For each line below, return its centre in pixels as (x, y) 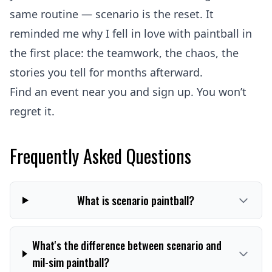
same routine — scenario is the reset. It (112, 14)
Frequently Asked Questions (100, 156)
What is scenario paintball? (136, 200)
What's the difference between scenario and (127, 245)
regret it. (32, 111)
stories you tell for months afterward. (106, 72)
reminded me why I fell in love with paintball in (131, 33)
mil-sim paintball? (71, 262)
